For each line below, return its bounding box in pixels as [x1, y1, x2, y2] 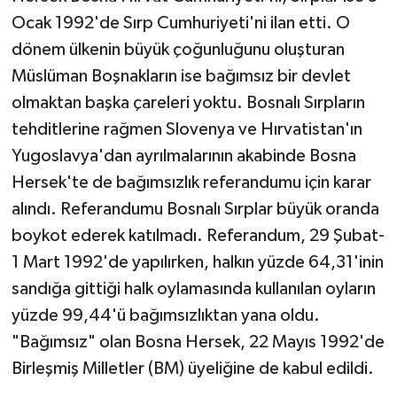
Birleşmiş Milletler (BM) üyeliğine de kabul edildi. [11, 360, 374, 378]
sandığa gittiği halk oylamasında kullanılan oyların [11, 280, 376, 298]
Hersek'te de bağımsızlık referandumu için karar [11, 174, 371, 191]
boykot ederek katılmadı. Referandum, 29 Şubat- [11, 227, 385, 245]
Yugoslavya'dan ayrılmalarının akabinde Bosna [11, 147, 356, 165]
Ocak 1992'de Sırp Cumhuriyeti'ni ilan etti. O [11, 14, 350, 32]
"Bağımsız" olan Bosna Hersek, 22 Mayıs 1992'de [11, 333, 385, 351]
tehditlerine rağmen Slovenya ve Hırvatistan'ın [11, 121, 362, 138]
